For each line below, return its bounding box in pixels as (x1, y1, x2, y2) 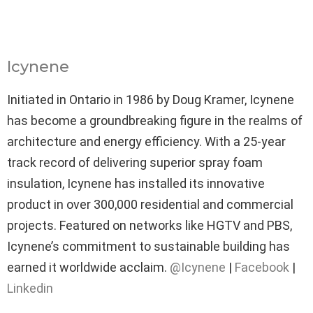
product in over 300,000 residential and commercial (7, 196, 293, 212)
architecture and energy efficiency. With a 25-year (7, 133, 286, 149)
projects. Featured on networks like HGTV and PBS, (7, 217, 292, 233)
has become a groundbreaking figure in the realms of (7, 112, 303, 128)
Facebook (235, 259, 289, 275)
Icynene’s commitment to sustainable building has (7, 238, 290, 254)
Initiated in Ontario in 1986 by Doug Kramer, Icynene (7, 92, 294, 107)
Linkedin (7, 280, 53, 296)
